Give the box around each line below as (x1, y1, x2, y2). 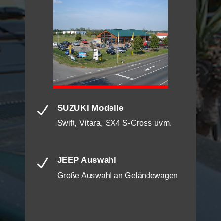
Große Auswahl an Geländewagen (57, 171, 178, 181)
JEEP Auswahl (57, 155, 116, 165)
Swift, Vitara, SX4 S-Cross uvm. (57, 118, 173, 128)
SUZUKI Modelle (57, 103, 124, 112)
